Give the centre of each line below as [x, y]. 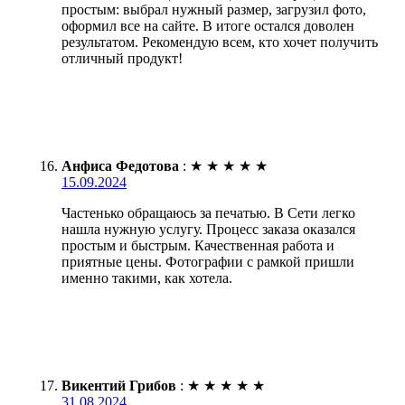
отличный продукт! [122, 58]
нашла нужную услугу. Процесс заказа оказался [208, 229]
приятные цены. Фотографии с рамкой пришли [208, 261]
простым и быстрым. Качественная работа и [198, 245]
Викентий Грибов [119, 385]
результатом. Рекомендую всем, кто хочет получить [220, 42]
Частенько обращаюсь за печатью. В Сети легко [208, 212]
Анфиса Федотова [120, 165]
